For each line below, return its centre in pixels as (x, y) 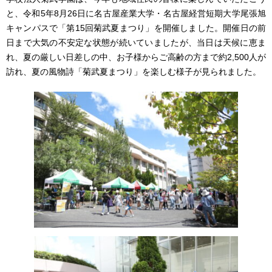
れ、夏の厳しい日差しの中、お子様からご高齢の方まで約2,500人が (136, 57)
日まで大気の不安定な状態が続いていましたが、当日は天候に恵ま (136, 43)
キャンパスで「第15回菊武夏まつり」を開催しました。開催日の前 (136, 28)
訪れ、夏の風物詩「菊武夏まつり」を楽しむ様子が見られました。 (134, 72)
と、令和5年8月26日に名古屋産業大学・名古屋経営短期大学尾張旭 (136, 14)
